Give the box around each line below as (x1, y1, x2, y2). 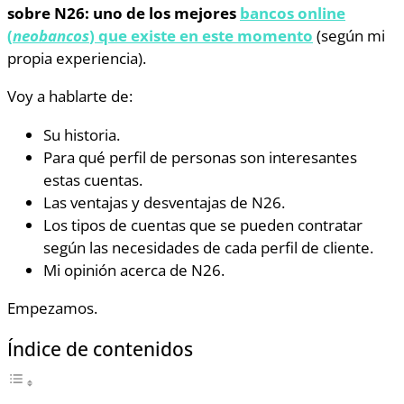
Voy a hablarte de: (7, 85, 133, 107)
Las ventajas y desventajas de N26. (43, 190, 285, 213)
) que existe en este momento (89, 24, 313, 47)
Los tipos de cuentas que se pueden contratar (43, 213, 363, 235)
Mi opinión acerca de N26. (43, 258, 225, 280)
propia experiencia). (7, 47, 146, 69)
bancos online (240, 2, 345, 24)
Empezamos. (7, 297, 97, 319)
